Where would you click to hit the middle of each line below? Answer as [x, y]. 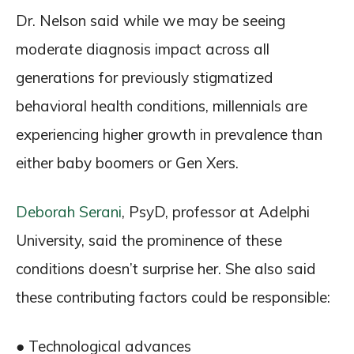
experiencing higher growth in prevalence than [169, 134]
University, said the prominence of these [149, 240]
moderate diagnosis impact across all [143, 49]
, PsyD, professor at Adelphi [216, 211]
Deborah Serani [69, 211]
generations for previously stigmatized [145, 77]
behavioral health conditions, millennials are [162, 105]
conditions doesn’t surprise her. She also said [166, 268]
